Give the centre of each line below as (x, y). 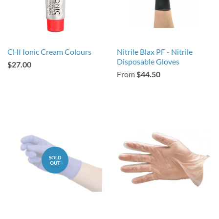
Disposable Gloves (148, 61)
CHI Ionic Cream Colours (49, 52)
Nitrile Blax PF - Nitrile (155, 52)
